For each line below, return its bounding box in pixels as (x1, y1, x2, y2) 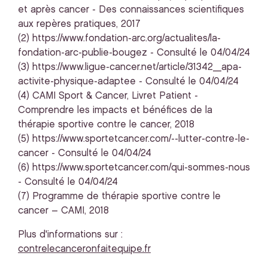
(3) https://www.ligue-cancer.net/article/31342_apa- (18, 63, 242, 72)
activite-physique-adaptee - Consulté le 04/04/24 (18, 77, 239, 86)
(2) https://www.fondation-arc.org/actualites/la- (18, 34, 221, 43)
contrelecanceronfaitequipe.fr (18, 245, 151, 254)
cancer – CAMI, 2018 (18, 206, 109, 215)
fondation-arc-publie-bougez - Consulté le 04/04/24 (18, 48, 250, 57)
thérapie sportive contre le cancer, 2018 (18, 120, 194, 129)
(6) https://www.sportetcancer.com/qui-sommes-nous (18, 163, 250, 172)
